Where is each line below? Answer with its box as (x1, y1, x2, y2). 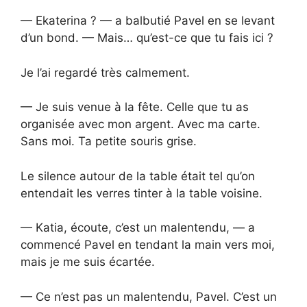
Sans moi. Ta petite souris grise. (21, 134, 197, 149)
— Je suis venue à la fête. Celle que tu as (21, 100, 249, 114)
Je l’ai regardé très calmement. (21, 65, 190, 79)
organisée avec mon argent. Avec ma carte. (21, 117, 260, 132)
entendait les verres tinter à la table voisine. (21, 186, 262, 200)
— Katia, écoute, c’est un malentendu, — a (21, 221, 255, 235)
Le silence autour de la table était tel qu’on (21, 169, 255, 183)
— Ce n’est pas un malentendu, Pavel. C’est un (21, 289, 277, 304)
